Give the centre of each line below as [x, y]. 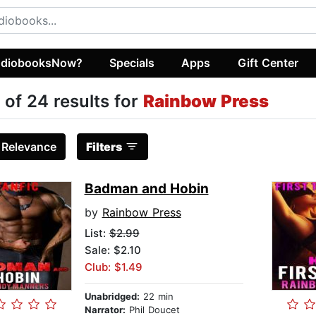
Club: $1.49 [113, 267]
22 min [156, 297]
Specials [132, 62]
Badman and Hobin [146, 189]
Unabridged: [112, 297]
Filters [104, 147]
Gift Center [268, 62]
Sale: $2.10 [113, 250]
